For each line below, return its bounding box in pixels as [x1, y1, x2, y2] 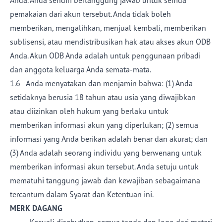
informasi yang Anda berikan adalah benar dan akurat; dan [10, 134, 208, 144]
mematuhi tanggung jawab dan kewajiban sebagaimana [10, 175, 200, 185]
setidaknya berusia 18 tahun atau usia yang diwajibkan [10, 92, 196, 102]
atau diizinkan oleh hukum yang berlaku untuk [10, 106, 168, 116]
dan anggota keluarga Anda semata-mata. [10, 64, 151, 74]
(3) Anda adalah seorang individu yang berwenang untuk [10, 148, 202, 158]
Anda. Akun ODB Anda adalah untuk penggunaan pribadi [10, 51, 201, 60]
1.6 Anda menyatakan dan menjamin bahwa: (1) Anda [10, 78, 193, 88]
